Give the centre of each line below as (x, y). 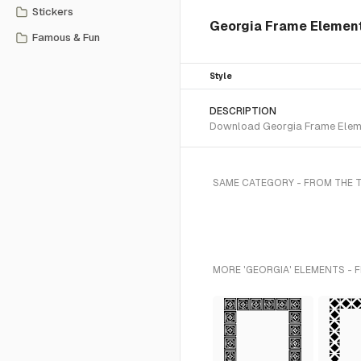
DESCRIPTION (243, 111)
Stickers (53, 12)
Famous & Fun (66, 37)
